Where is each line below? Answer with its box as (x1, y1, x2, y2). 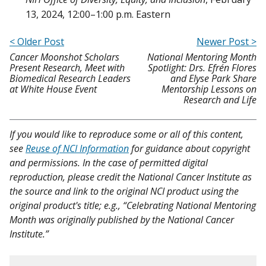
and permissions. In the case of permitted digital (9, 156, 208, 170)
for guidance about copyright (129, 142, 250, 156)
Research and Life (183, 93, 256, 107)
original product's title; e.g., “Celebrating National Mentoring (9, 199, 256, 213)
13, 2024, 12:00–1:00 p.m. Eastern (26, 8, 170, 21)
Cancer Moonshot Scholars (9, 50, 119, 64)
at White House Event (9, 83, 97, 96)
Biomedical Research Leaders (9, 72, 131, 85)
